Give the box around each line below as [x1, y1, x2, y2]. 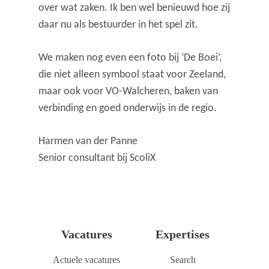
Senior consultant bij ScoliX [38, 152, 156, 164]
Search [169, 255, 196, 265]
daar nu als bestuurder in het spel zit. [38, 19, 199, 31]
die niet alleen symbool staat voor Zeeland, [38, 68, 226, 80]
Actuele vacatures [53, 255, 120, 265]
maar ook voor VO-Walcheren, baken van [38, 85, 219, 97]
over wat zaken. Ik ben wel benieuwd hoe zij [38, 2, 231, 14]
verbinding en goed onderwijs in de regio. [38, 102, 217, 114]
